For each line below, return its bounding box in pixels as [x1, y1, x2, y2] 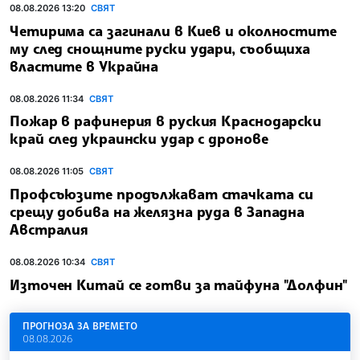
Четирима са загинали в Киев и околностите [10, 21, 337, 39]
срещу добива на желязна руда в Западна [10, 202, 305, 221]
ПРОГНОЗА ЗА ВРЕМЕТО [22, 318, 137, 332]
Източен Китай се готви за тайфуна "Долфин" [10, 275, 348, 293]
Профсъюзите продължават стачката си [10, 185, 313, 203]
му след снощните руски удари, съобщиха [10, 39, 311, 57]
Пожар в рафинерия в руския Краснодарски [10, 112, 322, 130]
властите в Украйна [10, 56, 159, 75]
